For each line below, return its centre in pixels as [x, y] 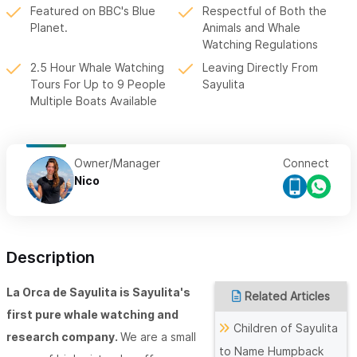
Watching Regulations [260, 45]
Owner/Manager [117, 163]
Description [51, 258]
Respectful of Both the [265, 11]
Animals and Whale [251, 28]
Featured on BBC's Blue [93, 11]
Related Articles [287, 296]
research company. [63, 337]
